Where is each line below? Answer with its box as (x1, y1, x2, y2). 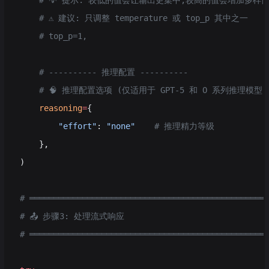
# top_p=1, (20, 31, 87, 41)
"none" (106, 121, 135, 131)
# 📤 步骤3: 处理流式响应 (20, 211, 124, 221)
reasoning (20, 103, 82, 113)
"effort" (20, 121, 97, 131)
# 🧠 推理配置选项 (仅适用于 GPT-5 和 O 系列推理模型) (20, 85, 267, 95)
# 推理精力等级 (135, 121, 214, 131)
